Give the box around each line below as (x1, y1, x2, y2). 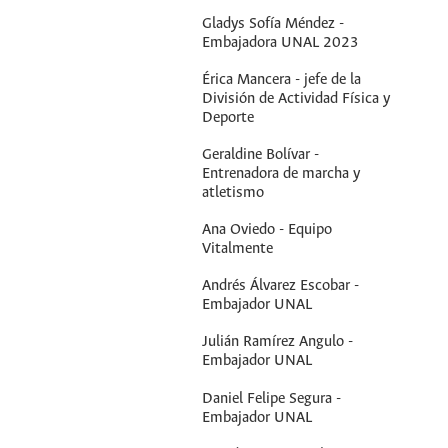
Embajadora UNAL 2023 (202, 34, 360, 51)
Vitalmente (202, 241, 274, 258)
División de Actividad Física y (202, 90, 391, 107)
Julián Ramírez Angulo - (202, 334, 354, 351)
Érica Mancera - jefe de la (202, 71, 362, 88)
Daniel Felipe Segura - (202, 390, 342, 407)
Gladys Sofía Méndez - (202, 15, 345, 32)
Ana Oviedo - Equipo (202, 222, 333, 239)
